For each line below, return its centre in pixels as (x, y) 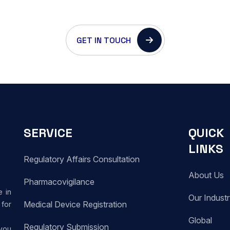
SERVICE (48, 133)
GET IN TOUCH (104, 40)
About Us (206, 175)
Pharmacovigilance (59, 182)
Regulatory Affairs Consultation (82, 159)
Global (200, 220)
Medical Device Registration (75, 204)
